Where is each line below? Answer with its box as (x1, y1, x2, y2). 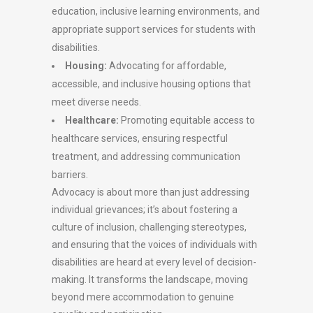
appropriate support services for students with (52, 24, 256, 35)
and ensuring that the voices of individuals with (52, 239, 257, 250)
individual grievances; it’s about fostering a (52, 204, 238, 215)
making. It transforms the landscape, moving (52, 274, 248, 285)
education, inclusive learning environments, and (52, 6, 260, 17)
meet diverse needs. (52, 96, 141, 108)
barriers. (52, 169, 88, 180)
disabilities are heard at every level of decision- (52, 256, 256, 268)
